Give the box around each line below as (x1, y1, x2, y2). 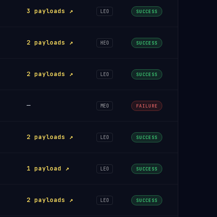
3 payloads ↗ (27, 7, 73, 15)
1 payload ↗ (27, 164, 69, 172)
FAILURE (136, 103, 158, 109)
